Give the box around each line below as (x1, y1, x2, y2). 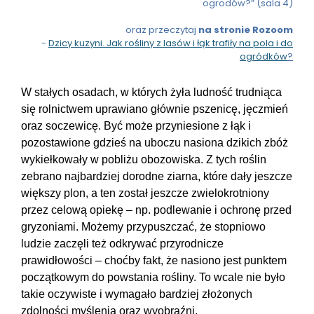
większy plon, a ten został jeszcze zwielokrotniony (21, 187, 269, 200)
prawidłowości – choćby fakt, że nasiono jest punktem (21, 254, 287, 267)
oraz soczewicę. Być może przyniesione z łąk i (21, 120, 251, 132)
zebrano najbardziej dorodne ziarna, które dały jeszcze (21, 170, 292, 183)
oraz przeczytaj (125, 23, 198, 37)
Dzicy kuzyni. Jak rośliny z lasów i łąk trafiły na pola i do (48, 36, 293, 50)
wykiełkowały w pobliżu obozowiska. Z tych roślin (21, 153, 266, 166)
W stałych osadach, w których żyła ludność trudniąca (21, 86, 282, 99)
